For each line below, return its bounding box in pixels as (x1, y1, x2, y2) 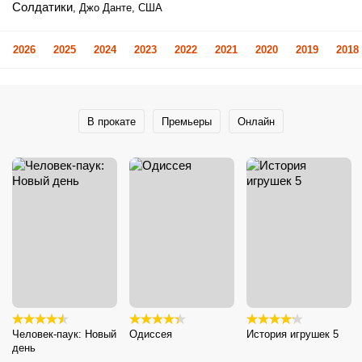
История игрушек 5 (246, 327, 339, 340)
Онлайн (238, 115, 275, 128)
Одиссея (129, 327, 172, 340)
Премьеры (162, 115, 212, 128)
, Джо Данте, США (73, 2, 162, 14)
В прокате (87, 115, 136, 128)
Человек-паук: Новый (12, 327, 116, 340)
